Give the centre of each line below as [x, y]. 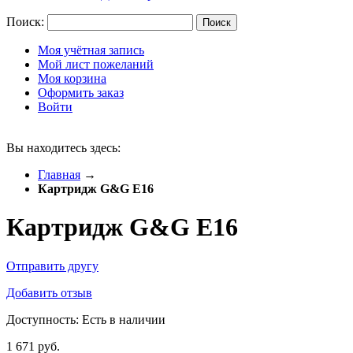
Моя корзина [72, 78]
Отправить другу [52, 266]
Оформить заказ [81, 93]
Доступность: [44, 319]
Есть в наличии [124, 319]
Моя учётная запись [91, 50]
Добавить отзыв [49, 292]
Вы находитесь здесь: [63, 148]
